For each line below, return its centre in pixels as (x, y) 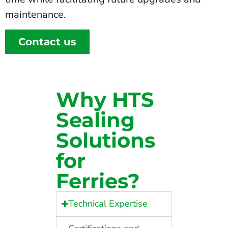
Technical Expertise (108, 204)
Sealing (95, 120)
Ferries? (98, 181)
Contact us (47, 42)
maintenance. (36, 14)
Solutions (106, 140)
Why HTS (105, 100)
